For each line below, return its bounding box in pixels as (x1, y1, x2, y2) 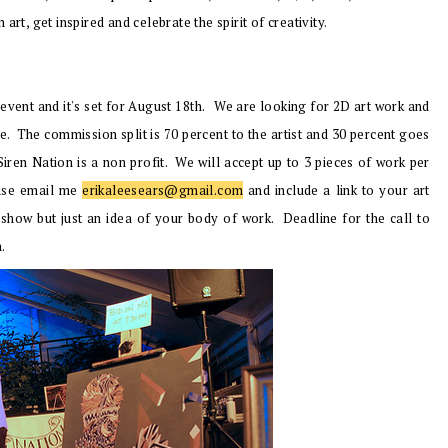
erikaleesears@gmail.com (82, 181, 244, 199)
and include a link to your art (243, 181, 430, 199)
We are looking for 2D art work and (214, 97, 430, 115)
